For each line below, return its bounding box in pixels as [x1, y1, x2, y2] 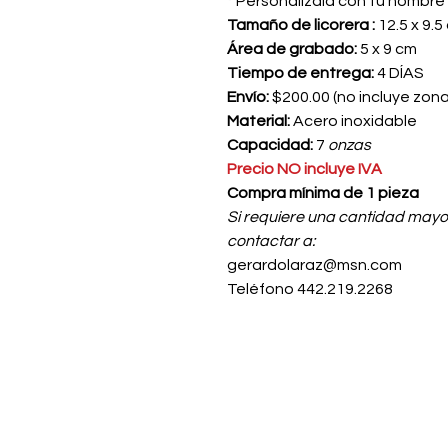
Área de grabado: [227, 41, 357, 57]
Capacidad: [227, 137, 316, 153]
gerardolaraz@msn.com [227, 257, 402, 273]
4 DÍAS [374, 65, 424, 81]
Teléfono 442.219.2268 [227, 281, 393, 297]
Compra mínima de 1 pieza [227, 185, 419, 201]
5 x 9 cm [357, 41, 420, 57]
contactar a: [227, 233, 315, 249]
